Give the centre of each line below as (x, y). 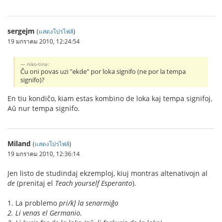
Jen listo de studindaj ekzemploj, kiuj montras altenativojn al (108, 173)
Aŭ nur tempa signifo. (44, 108)
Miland (19, 143)
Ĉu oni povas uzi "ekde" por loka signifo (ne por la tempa (103, 71)
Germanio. (65, 213)
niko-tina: (38, 64)
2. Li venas (25, 213)
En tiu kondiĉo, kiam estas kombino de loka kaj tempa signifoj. (110, 98)
